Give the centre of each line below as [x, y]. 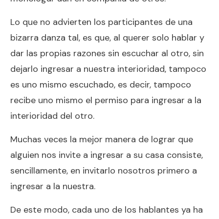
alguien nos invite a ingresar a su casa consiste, [107, 155]
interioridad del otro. [52, 116]
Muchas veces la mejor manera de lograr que [102, 139]
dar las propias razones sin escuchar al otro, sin [107, 53]
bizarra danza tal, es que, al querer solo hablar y [107, 37]
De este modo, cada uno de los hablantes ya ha [107, 209]
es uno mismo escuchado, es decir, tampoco [101, 84]
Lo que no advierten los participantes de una [101, 22]
